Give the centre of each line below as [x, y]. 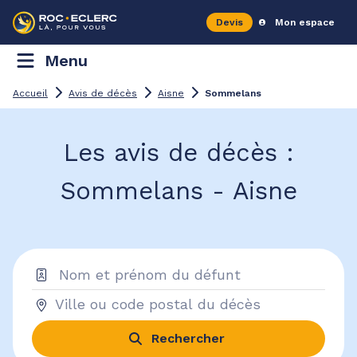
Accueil [30, 93]
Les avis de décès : [178, 153]
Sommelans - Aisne [178, 191]
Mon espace [305, 22]
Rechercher [188, 338]
